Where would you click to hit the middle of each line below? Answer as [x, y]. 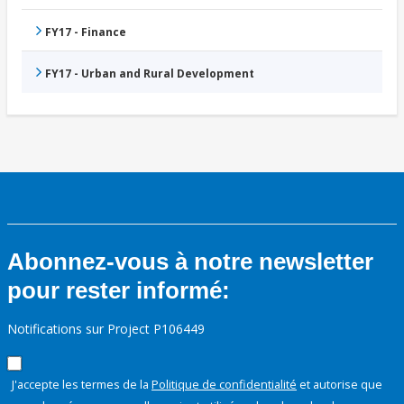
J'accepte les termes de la [82, 385]
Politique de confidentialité [224, 385]
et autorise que [340, 385]
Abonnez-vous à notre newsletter [190, 262]
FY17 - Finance [86, 32]
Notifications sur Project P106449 [106, 329]
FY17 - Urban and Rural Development [150, 74]
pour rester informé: [119, 291]
